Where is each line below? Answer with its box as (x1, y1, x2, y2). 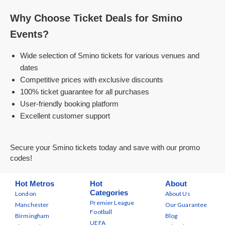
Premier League (90, 199, 135, 206)
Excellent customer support (20, 111, 110, 120)
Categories (90, 188, 129, 197)
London (15, 190, 36, 197)
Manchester (15, 201, 49, 208)
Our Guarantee (165, 201, 207, 208)
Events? (10, 29, 49, 40)
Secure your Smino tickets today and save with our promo (10, 143, 200, 152)
